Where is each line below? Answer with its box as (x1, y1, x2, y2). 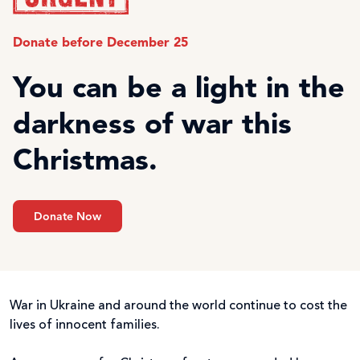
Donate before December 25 (13, 36, 188, 50)
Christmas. (13, 147, 157, 177)
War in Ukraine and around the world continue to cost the (10, 299, 347, 313)
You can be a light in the (13, 75, 345, 104)
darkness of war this (13, 111, 292, 141)
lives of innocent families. (10, 318, 163, 332)
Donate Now (34, 211, 101, 223)
